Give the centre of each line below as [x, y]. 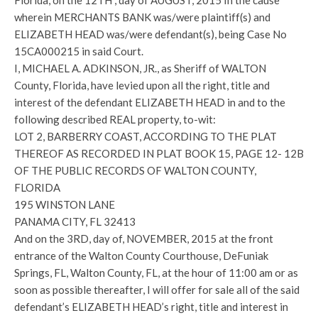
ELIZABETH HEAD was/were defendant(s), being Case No [150, 34]
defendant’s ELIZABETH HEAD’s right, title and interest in [151, 307]
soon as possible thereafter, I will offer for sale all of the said [157, 290]
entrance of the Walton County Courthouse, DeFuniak [141, 256]
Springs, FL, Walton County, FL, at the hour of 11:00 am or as [156, 273]
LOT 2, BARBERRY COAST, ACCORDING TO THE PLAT [146, 136]
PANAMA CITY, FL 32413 [75, 221]
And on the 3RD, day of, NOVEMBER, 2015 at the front [144, 238]
